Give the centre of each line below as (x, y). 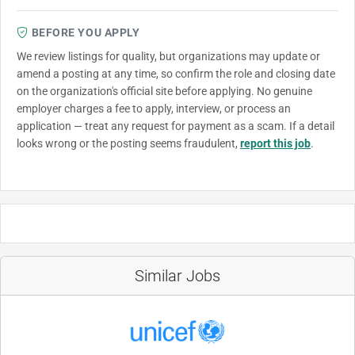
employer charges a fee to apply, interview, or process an (154, 109)
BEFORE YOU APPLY (86, 33)
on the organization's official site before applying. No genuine (164, 92)
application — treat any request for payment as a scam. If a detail (176, 126)
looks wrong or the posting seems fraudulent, (128, 144)
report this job (275, 144)
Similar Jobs (177, 276)
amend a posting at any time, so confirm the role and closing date (176, 74)
